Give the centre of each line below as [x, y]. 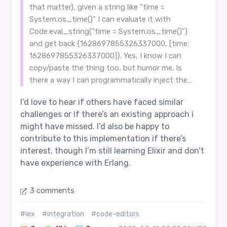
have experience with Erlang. [75, 163]
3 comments [52, 191]
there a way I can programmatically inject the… [110, 80]
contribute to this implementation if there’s [103, 139]
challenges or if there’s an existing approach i [107, 115]
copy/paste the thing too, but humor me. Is [105, 68]
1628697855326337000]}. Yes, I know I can [105, 56]
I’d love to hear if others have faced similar [102, 102]
